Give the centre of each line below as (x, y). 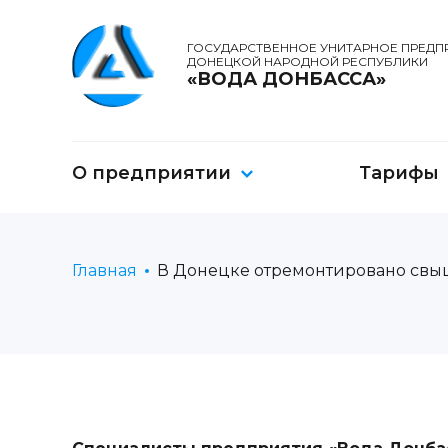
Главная (104, 270)
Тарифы (399, 173)
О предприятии (151, 173)
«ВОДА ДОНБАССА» (286, 79)
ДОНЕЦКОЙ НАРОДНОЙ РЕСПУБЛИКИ (307, 61)
